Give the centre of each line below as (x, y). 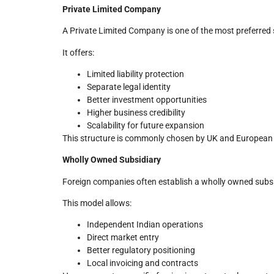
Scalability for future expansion (146, 125)
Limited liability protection (135, 74)
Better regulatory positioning (141, 250)
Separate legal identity (129, 87)
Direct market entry (123, 238)
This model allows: (97, 203)
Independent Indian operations (145, 225)
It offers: (78, 52)
